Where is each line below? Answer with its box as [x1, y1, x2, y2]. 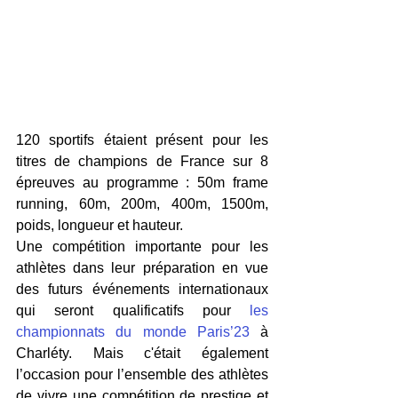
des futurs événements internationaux [16, 282, 268, 297]
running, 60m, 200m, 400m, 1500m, [16, 196, 268, 211]
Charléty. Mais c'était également [16, 346, 268, 361]
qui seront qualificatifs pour [16, 303, 250, 318]
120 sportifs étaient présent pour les [16, 132, 268, 147]
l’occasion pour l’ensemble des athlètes [16, 367, 268, 382]
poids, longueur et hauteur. [16, 218, 183, 233]
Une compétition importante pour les [16, 239, 268, 254]
